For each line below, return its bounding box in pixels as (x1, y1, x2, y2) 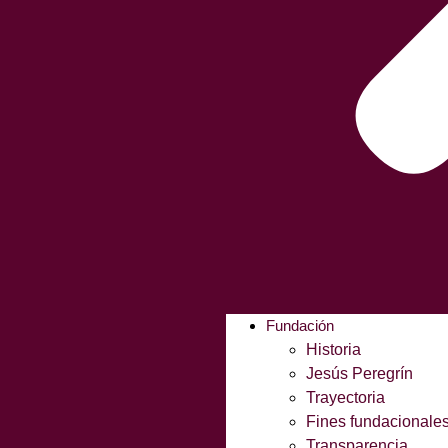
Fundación (266, 317, 334, 334)
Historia (306, 341, 361, 358)
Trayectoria (306, 389, 385, 406)
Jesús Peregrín (306, 365, 413, 382)
